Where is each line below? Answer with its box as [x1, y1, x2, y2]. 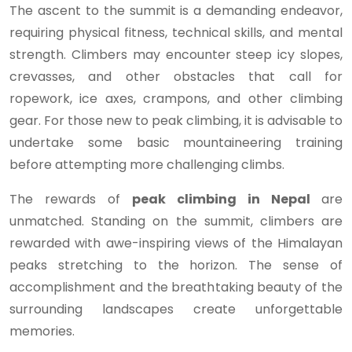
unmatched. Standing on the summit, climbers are [9, 212, 343, 230]
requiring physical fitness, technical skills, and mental [9, 24, 343, 42]
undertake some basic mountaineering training [9, 134, 343, 152]
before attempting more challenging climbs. [9, 156, 284, 174]
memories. [9, 322, 75, 340]
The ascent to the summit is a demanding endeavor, [9, 2, 343, 20]
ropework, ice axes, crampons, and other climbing [9, 90, 343, 108]
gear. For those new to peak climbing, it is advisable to [9, 112, 343, 130]
